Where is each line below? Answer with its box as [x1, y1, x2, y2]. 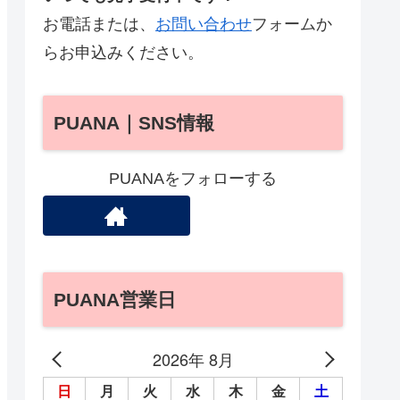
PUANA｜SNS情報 [54, 112, 214, 134]
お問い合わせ [155, 14, 252, 33]
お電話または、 [43, 14, 155, 33]
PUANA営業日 [54, 288, 176, 310]
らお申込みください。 [43, 43, 204, 62]
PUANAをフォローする [109, 170, 277, 188]
